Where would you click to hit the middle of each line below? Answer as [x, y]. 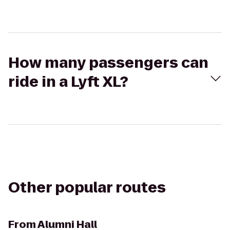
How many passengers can [108, 63]
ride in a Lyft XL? [68, 82]
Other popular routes [87, 188]
